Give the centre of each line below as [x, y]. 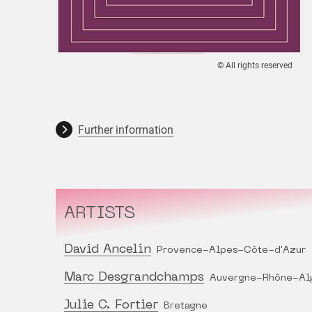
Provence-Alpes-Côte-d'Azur [231, 251]
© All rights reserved [255, 66]
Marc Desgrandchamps [134, 278]
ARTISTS [100, 214]
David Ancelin [108, 250]
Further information [126, 130]
